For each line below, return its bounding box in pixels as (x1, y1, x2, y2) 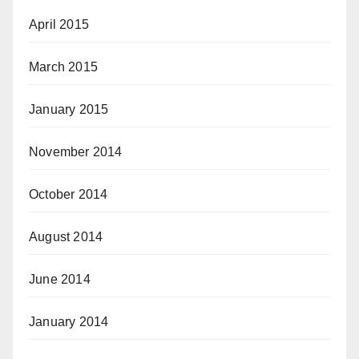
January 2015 (29, 103, 109, 116)
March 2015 (29, 60, 98, 74)
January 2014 (29, 315, 109, 329)
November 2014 (29, 145, 123, 159)
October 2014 (29, 188, 108, 201)
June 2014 (29, 272, 91, 286)
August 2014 (29, 230, 103, 244)
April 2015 (29, 18, 89, 31)
